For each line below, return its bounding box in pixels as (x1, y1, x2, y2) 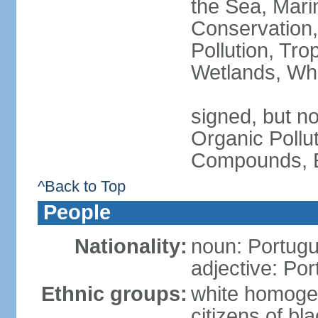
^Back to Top (37, 177, 126, 195)
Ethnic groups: (40, 283, 187, 305)
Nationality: (74, 235, 187, 258)
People (43, 201, 111, 224)
